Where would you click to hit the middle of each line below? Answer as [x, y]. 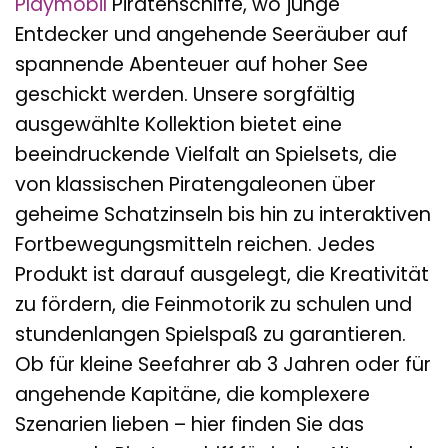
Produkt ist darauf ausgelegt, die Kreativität [222, 275]
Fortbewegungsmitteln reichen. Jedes [195, 245]
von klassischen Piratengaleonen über [195, 185]
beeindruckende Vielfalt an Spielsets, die [206, 155]
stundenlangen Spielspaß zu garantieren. [210, 335]
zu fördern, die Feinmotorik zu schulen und [213, 305]
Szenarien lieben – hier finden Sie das [189, 425]
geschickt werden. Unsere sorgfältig [185, 95]
